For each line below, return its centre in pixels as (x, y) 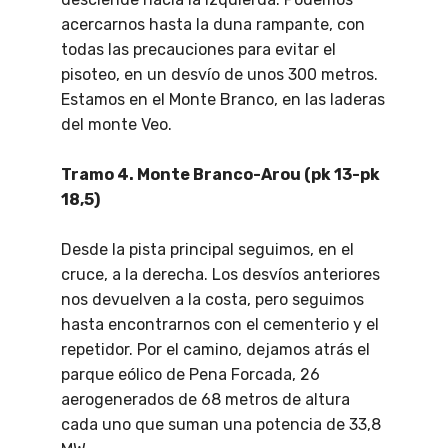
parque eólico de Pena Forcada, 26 (190, 375)
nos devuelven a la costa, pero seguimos (212, 300)
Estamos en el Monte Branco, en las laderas (223, 100)
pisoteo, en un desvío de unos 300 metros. (219, 75)
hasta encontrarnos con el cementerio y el (220, 325)
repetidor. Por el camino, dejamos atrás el (215, 350)
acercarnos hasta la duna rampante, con (213, 25)
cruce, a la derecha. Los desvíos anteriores (220, 275)
